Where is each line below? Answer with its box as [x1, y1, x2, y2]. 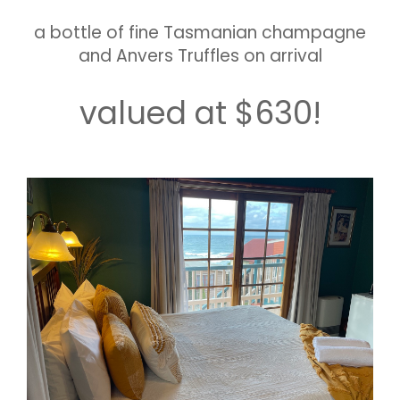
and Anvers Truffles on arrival [78, 44, 322, 68]
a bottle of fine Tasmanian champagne [34, 21, 366, 45]
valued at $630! [79, 91, 321, 135]
